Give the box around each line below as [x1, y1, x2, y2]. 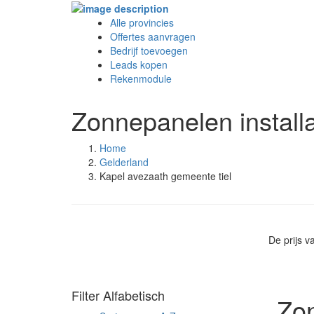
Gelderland [100, 155, 149, 170]
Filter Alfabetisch [71, 286, 165, 305]
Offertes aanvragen [110, 29, 196, 44]
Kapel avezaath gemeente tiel [100, 169, 231, 184]
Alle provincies [110, 15, 174, 30]
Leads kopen [110, 57, 168, 72]
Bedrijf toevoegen [110, 43, 188, 58]
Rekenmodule [110, 71, 172, 86]
